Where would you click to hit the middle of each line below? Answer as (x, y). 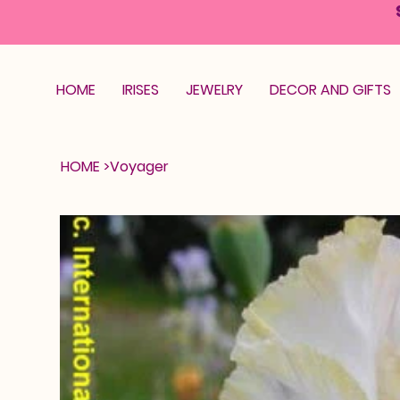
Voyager (140, 166)
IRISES (141, 90)
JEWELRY (214, 90)
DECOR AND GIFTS (330, 90)
